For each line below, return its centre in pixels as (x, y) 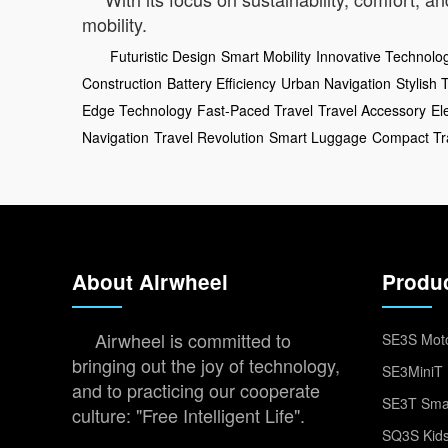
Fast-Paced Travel (255, 109)
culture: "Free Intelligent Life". (188, 414)
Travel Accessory (372, 109)
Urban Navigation (336, 82)
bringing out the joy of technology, (206, 364)
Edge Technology (137, 109)
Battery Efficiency (221, 82)
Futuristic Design (163, 55)
